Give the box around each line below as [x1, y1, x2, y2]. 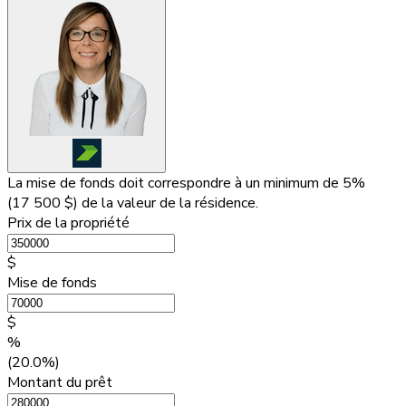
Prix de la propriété [7, 212, 130, 233]
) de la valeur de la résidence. [73, 192, 258, 213]
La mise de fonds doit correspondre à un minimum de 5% [7, 172, 365, 193]
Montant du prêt [7, 372, 112, 392]
